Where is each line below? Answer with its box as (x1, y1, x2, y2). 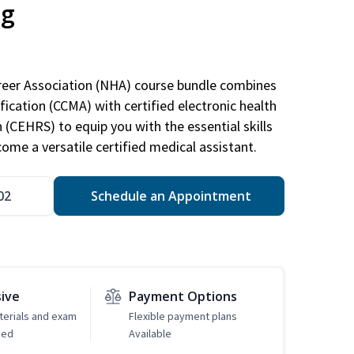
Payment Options (128, 288, 237, 306)
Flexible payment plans (128, 309, 237, 324)
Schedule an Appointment (87, 187, 251, 205)
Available (128, 326, 171, 341)
